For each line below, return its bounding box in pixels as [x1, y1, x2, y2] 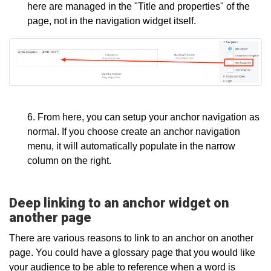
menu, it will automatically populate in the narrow [27, 140, 235, 151]
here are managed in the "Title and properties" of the [27, 1, 250, 12]
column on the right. [27, 155, 111, 166]
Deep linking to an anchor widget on [9, 195, 229, 211]
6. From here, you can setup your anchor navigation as [27, 111, 260, 122]
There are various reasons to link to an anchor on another [9, 232, 253, 243]
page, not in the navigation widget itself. [27, 16, 198, 27]
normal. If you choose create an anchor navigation [27, 126, 240, 137]
